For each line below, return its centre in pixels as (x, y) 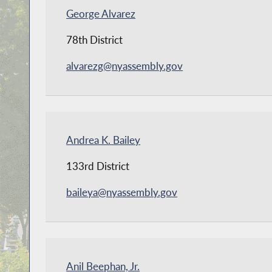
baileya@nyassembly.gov (122, 192)
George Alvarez (101, 14)
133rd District (98, 166)
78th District (95, 40)
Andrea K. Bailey (104, 140)
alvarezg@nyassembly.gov (125, 66)
